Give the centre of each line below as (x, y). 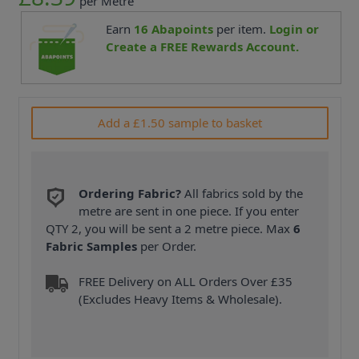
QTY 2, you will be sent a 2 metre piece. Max (170, 228)
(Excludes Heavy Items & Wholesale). (181, 298)
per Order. (167, 246)
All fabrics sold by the (242, 193)
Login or (294, 28)
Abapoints (180, 28)
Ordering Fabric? (130, 193)
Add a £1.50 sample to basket (179, 123)
